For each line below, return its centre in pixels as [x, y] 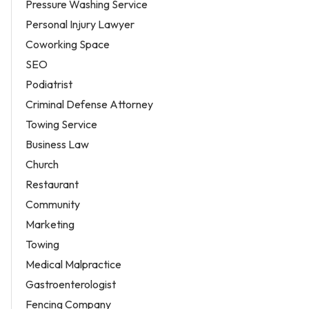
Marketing [50, 225]
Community [53, 205]
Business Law [57, 144]
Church [42, 165]
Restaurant [52, 185]
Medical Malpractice [73, 265]
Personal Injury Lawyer [80, 24]
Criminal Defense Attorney [89, 104]
